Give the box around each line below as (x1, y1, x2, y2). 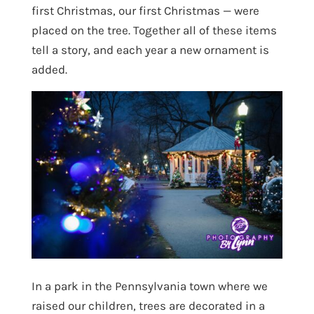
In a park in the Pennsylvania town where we (31, 278, 268, 293)
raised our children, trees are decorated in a (31, 298, 265, 313)
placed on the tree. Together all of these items (31, 23, 277, 38)
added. (31, 62, 67, 77)
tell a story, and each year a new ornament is (31, 43, 269, 57)
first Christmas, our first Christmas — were (31, 4, 259, 18)
